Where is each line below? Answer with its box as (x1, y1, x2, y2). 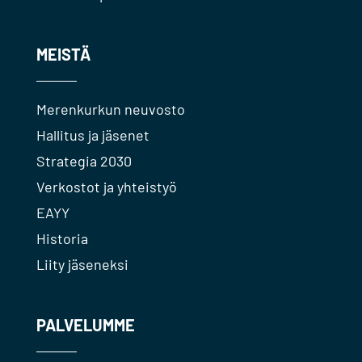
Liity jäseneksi (36, 255, 128, 273)
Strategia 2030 (36, 152, 132, 170)
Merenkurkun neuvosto (36, 100, 185, 118)
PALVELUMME (36, 315, 135, 335)
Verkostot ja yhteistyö (36, 178, 177, 196)
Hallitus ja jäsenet (36, 126, 149, 144)
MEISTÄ (36, 44, 90, 64)
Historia (36, 229, 88, 247)
